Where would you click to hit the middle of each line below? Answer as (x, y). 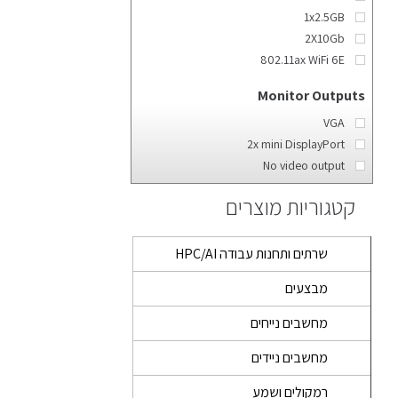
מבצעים (306, 288)
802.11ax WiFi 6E (302, 60)
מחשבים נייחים (289, 323)
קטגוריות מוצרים (291, 207)
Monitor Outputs (311, 96)
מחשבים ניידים (290, 358)
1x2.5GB (324, 17)
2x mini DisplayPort (296, 144)
